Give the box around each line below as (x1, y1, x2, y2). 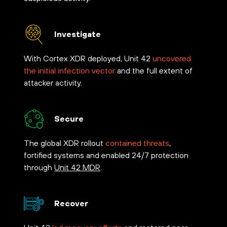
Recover (54, 198, 88, 208)
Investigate (54, 29, 101, 39)
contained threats (105, 138, 169, 148)
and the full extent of (115, 66, 193, 75)
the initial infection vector (24, 66, 115, 75)
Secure (54, 113, 84, 123)
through (24, 163, 54, 172)
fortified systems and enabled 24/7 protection (24, 150, 188, 160)
